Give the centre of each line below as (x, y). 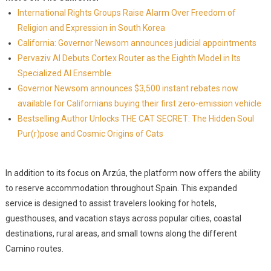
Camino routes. (34, 249)
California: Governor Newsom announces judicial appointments (137, 43)
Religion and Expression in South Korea (91, 28)
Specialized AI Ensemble (64, 73)
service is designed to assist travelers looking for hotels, (111, 203)
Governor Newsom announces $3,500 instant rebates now (128, 88)
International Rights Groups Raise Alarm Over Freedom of (126, 13)
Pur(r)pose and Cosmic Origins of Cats (90, 134)
